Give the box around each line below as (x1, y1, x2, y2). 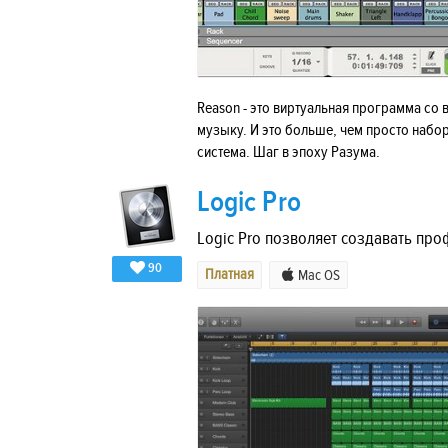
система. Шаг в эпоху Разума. (197, 142, 380, 162)
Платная (205, 266, 254, 284)
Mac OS (298, 267, 340, 285)
